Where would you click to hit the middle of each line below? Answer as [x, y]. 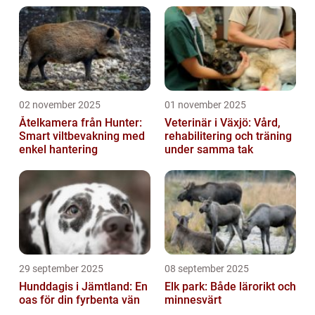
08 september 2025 [207, 268]
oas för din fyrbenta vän [79, 300]
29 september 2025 [61, 268]
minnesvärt [193, 300]
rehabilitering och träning [228, 136]
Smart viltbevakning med [82, 136]
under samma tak [209, 149]
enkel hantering [58, 149]
